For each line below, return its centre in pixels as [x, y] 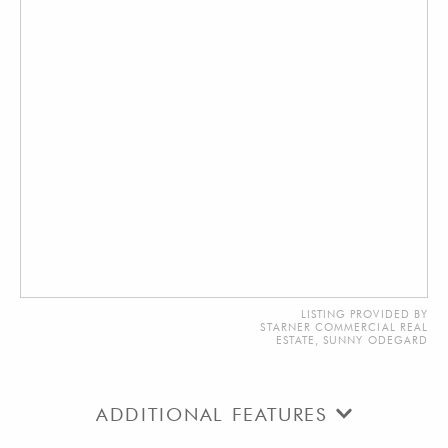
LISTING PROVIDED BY [364, 314]
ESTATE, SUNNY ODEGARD [351, 340]
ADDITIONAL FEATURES [215, 413]
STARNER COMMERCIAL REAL [344, 327]
